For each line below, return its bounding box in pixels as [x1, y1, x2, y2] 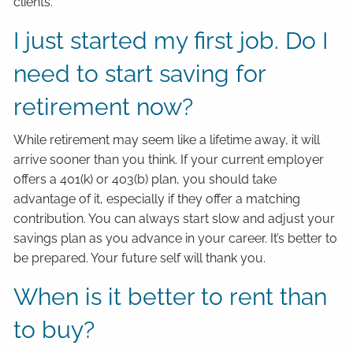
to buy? [13, 316, 95, 344]
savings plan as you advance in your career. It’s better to [13, 231, 338, 247]
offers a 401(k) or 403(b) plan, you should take [13, 172, 277, 188]
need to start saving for [13, 60, 266, 88]
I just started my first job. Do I [13, 27, 329, 55]
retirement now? [13, 93, 194, 121]
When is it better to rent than [13, 283, 328, 311]
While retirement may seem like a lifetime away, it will [13, 132, 321, 148]
